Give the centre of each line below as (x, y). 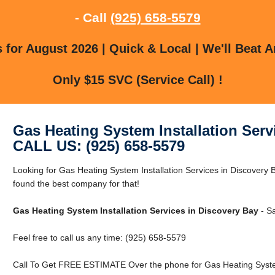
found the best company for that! (76, 183)
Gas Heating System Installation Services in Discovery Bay (135, 210)
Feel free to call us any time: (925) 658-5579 (99, 237)
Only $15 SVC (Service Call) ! (137, 79)
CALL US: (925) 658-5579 (99, 145)
